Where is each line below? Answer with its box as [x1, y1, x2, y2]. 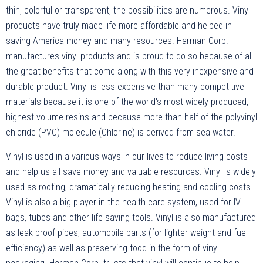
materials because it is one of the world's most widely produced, [6, 96, 248, 108]
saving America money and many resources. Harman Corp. [6, 35, 228, 47]
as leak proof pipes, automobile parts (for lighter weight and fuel [6, 227, 248, 239]
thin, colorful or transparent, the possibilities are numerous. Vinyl [6, 5, 250, 16]
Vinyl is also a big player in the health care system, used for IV [6, 197, 241, 208]
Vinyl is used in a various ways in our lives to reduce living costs [6, 151, 248, 163]
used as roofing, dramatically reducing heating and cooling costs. [6, 181, 253, 193]
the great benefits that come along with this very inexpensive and [6, 66, 254, 77]
